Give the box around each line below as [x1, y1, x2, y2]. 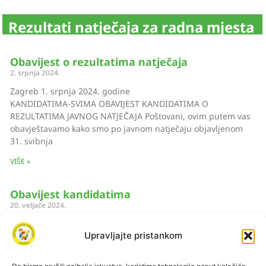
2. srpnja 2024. [10, 68, 61, 78]
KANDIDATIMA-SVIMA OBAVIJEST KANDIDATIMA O [10, 98, 209, 110]
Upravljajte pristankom [84, 230, 182, 241]
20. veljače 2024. [10, 200, 66, 211]
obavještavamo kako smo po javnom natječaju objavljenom [10, 123, 243, 135]
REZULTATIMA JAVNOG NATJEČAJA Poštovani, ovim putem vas [10, 110, 251, 122]
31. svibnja [10, 135, 53, 147]
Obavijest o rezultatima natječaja [10, 55, 188, 69]
